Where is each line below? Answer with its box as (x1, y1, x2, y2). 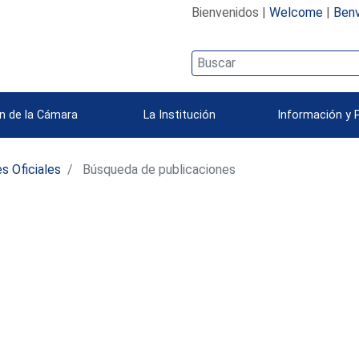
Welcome (268, 4, 323, 20)
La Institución (143, 107, 216, 122)
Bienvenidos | (191, 4, 269, 20)
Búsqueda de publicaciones (79, 161, 236, 177)
